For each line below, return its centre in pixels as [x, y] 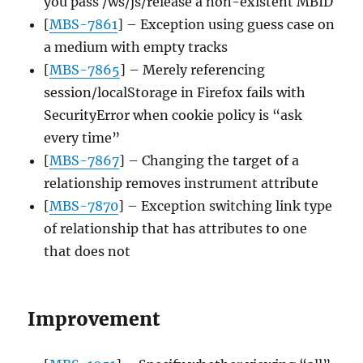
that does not [88, 252]
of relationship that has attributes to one [176, 229]
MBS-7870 [84, 206]
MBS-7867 [85, 161]
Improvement [94, 319]
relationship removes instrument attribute [181, 184]
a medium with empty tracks [136, 47]
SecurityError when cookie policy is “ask [173, 115]
